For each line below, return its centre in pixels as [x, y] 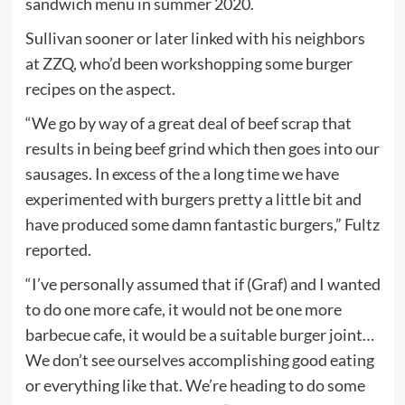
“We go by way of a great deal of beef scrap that [188, 123]
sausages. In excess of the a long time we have [182, 174]
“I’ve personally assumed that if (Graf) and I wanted [202, 284]
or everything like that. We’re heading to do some [195, 386]
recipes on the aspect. [100, 89]
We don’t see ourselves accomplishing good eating [199, 360]
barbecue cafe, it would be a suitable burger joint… [199, 335]
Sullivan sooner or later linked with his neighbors [195, 38]
